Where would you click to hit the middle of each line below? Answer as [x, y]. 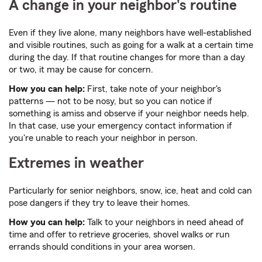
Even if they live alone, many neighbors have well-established [130, 33]
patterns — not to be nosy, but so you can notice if [111, 101]
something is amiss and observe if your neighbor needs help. [129, 114]
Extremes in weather [76, 164]
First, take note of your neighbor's [153, 89]
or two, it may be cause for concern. [81, 70]
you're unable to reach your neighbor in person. [103, 138]
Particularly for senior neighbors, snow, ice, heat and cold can [130, 191]
